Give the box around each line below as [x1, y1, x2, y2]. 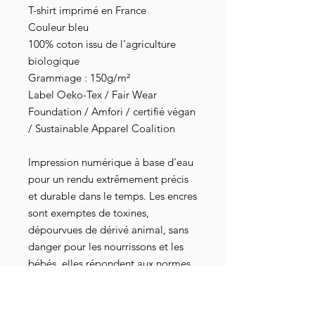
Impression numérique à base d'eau [28, 155, 193, 169]
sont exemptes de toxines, [28, 206, 149, 220]
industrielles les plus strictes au [28, 274, 170, 288]
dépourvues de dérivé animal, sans [28, 223, 188, 237]
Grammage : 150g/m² [28, 71, 130, 85]
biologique [28, 54, 79, 68]
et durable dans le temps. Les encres [28, 189, 197, 203]
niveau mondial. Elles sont [28, 290, 150, 304]
